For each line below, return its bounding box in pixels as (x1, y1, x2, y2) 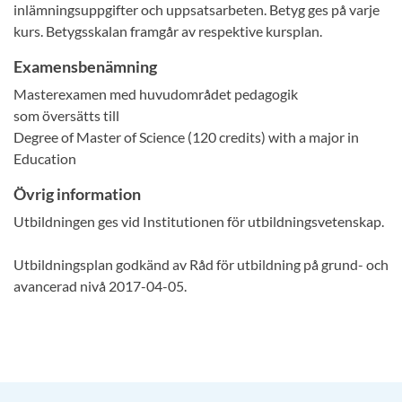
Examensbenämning (13, 57, 157, 76)
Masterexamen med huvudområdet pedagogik (13, 85, 298, 102)
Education (13, 150, 76, 167)
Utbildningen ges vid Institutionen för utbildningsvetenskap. (13, 213, 384, 230)
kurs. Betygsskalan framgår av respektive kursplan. (13, 22, 322, 39)
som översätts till (13, 107, 119, 124)
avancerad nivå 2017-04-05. (13, 277, 187, 294)
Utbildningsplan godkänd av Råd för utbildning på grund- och (13, 256, 389, 273)
